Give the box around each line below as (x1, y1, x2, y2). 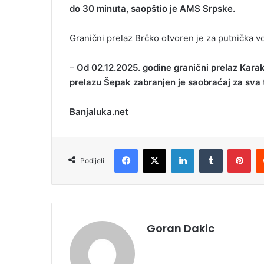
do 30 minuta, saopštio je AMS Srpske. (70, 3, 235, 15)
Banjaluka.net (70, 106, 128, 118)
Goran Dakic (147, 221, 214, 236)
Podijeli (80, 156, 104, 166)
